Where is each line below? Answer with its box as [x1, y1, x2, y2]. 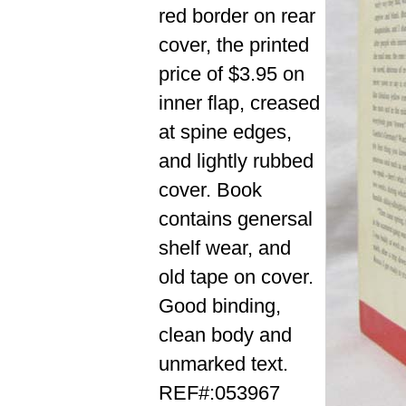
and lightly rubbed [159, 150, 314, 173]
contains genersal [159, 208, 313, 231]
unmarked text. [159, 353, 288, 376]
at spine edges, [159, 121, 292, 144]
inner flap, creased [159, 92, 320, 115]
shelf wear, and [159, 237, 291, 260]
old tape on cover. [159, 266, 314, 289]
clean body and [159, 324, 292, 347]
